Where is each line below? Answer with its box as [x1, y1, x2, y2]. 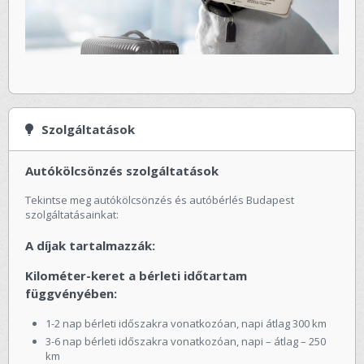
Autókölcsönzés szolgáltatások [25, 162, 219, 179]
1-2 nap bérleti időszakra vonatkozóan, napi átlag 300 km [45, 315, 327, 331]
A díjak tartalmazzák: [25, 236, 155, 253]
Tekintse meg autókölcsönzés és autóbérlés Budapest [25, 192, 294, 207]
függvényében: [25, 284, 117, 301]
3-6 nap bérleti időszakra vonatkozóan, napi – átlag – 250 [45, 333, 326, 349]
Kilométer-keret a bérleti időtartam [25, 266, 247, 284]
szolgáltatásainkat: [25, 206, 119, 222]
